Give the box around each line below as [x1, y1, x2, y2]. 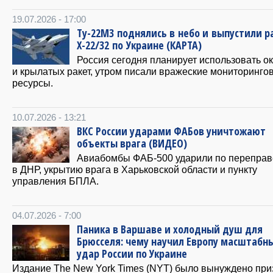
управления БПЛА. [12, 175, 99, 186]
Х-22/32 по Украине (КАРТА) [77, 38, 202, 52]
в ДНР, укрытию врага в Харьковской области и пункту [12, 164, 257, 175]
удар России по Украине [77, 246, 187, 261]
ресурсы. [12, 77, 53, 88]
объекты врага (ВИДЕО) [77, 136, 187, 151]
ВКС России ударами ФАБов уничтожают [77, 124, 266, 138]
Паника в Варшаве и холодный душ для [77, 222, 263, 236]
